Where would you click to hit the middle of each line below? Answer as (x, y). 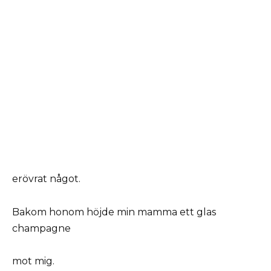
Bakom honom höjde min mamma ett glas (114, 212)
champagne (41, 228)
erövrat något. (46, 179)
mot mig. (33, 261)
